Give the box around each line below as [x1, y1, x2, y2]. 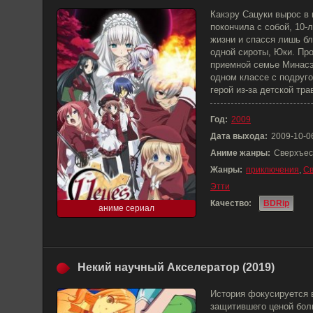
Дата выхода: [210, 131, 268, 141]
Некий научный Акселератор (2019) [78, 261, 275, 273]
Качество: [210, 198, 252, 208]
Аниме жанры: [210, 148, 270, 158]
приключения [246, 165, 299, 175]
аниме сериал [99, 203, 154, 213]
